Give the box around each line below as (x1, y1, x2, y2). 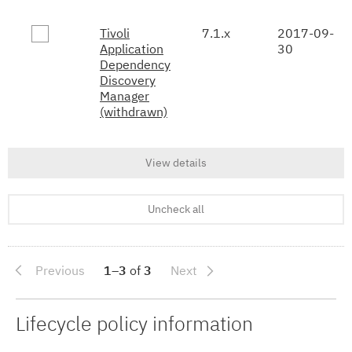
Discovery (100, 71, 156, 88)
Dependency (100, 56, 170, 72)
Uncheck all (148, 202, 204, 217)
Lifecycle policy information (16, 310, 253, 336)
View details (145, 156, 207, 170)
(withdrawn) (100, 103, 167, 119)
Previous (35, 262, 86, 278)
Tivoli (100, 24, 130, 41)
